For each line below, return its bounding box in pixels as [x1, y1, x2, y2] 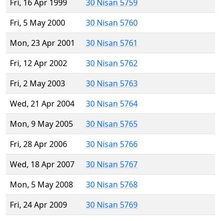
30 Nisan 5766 [86, 139, 138, 150]
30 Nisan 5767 [86, 159, 138, 170]
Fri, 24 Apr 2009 [10, 199, 67, 211]
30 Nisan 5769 [86, 199, 138, 211]
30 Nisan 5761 [86, 37, 138, 49]
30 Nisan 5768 [86, 179, 138, 190]
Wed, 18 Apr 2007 [10, 159, 74, 170]
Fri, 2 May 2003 [10, 78, 65, 89]
